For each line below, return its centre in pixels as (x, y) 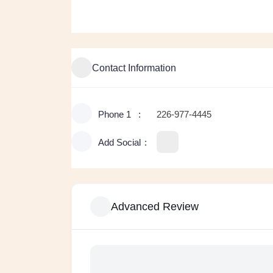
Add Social (119, 142)
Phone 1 (115, 114)
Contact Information (134, 68)
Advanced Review (155, 206)
